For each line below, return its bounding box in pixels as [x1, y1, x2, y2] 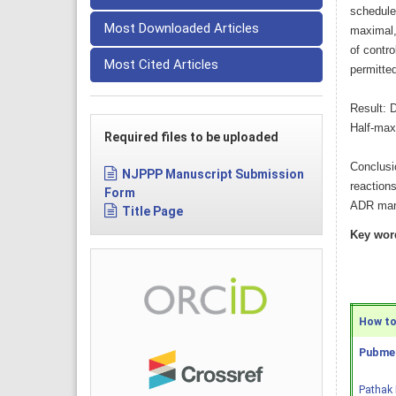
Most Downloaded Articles [104, 20, 259, 37]
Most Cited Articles [104, 57, 218, 73]
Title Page [122, 204, 183, 219]
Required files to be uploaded [104, 130, 278, 145]
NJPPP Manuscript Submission [122, 167, 304, 182]
